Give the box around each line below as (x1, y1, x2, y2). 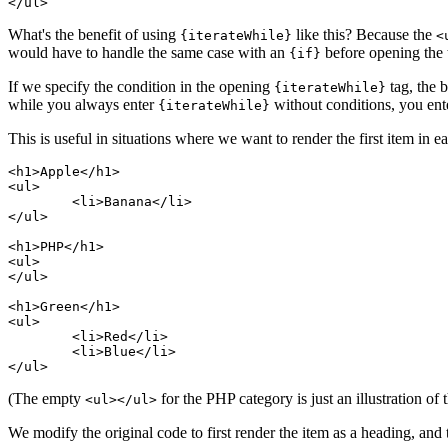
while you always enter (8, 96, 158, 114)
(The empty (8, 390, 85, 408)
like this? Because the (292, 26, 436, 44)
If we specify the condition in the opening (8, 78, 274, 96)
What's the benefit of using (8, 26, 180, 44)
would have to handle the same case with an (8, 44, 289, 62)
